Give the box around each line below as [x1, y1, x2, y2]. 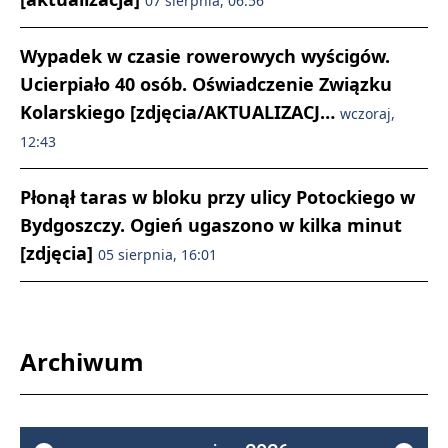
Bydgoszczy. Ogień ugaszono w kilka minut [20, 213, 402, 237]
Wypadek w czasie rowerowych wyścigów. [20, 44, 390, 68]
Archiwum [20, 345, 144, 378]
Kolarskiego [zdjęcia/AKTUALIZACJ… [20, 100, 340, 124]
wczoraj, [340, 104, 395, 123]
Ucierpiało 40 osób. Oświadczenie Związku [20, 72, 392, 96]
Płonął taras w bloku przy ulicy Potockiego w [20, 185, 415, 209]
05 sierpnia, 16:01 [98, 245, 217, 264]
